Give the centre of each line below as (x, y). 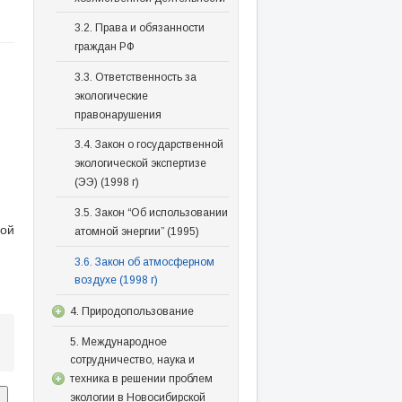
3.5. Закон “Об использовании (151, 212)
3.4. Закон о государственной (149, 145)
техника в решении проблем (141, 378)
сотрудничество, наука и (132, 360)
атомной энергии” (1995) (136, 231)
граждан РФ (104, 46)
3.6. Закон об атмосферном (144, 262)
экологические (111, 96)
